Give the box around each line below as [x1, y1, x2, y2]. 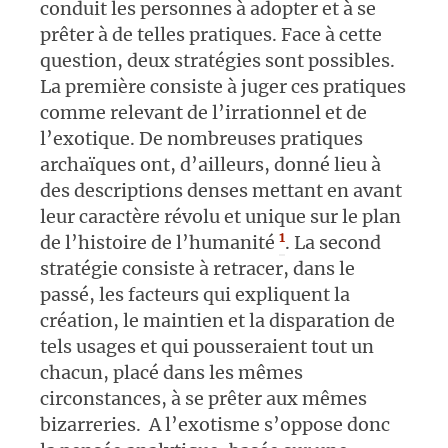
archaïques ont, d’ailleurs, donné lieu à [40, 153, 381, 177]
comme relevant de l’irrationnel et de [40, 101, 367, 125]
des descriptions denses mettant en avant [40, 179, 402, 203]
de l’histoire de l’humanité [40, 231, 279, 255]
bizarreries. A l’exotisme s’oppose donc [40, 413, 390, 437]
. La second [285, 231, 381, 255]
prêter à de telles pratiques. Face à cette [40, 23, 382, 47]
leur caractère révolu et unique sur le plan [40, 205, 401, 229]
